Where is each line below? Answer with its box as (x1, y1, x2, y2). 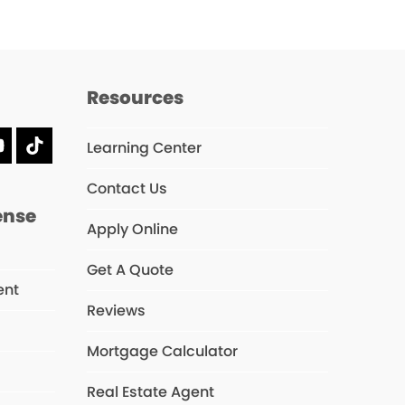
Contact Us (86, 178, 167, 199)
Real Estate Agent (86, 381, 214, 402)
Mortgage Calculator (86, 341, 238, 362)
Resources (86, 85, 184, 110)
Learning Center (86, 137, 202, 158)
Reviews (86, 300, 146, 321)
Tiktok (33, 140, 86, 166)
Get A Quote (86, 259, 174, 280)
